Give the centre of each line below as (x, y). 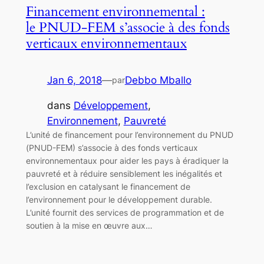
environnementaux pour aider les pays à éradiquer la (127, 160)
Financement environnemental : (115, 11)
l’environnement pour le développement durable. (119, 199)
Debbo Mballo (158, 80)
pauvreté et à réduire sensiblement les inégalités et (124, 173)
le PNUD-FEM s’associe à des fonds (128, 27)
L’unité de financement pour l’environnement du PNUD (129, 134)
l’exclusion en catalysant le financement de (108, 186)
